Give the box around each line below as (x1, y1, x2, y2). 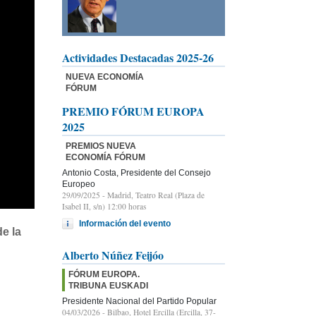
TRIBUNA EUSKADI (68, 280, 148, 291)
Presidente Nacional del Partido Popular (62, 296, 217, 306)
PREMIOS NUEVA (66, 140, 136, 151)
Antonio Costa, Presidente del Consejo (62, 167, 211, 178)
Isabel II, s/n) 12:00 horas (62, 200, 146, 212)
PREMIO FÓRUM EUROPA (62, 102, 205, 119)
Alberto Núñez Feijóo (62, 246, 164, 263)
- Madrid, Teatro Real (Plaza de (100, 189, 205, 200)
